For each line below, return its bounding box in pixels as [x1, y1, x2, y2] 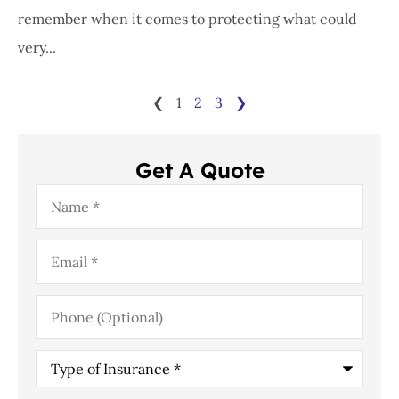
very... [18, 38, 56, 57]
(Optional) [35, 305, 101, 324]
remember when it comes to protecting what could [18, 10, 357, 28]
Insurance [35, 375, 102, 394]
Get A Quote [134, 157, 265, 184]
